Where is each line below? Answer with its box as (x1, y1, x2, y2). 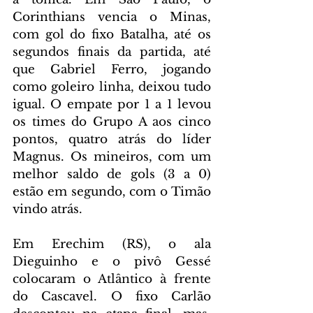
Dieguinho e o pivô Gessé (13, 254, 211, 269)
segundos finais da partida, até (13, 44, 211, 59)
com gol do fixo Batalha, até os (13, 27, 211, 42)
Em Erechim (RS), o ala (13, 236, 211, 252)
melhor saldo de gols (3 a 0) (13, 166, 211, 182)
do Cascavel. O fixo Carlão (13, 289, 211, 304)
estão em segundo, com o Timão (13, 184, 211, 199)
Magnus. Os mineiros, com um (13, 149, 211, 164)
